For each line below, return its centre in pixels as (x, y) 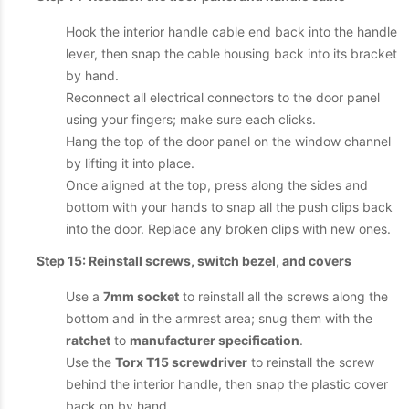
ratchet (88, 340)
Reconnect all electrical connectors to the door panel (223, 97)
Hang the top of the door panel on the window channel (228, 141)
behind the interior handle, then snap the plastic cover (227, 384)
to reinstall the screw (311, 362)
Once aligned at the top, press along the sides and (217, 185)
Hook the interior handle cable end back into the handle (231, 31)
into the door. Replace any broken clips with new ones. (228, 229)
